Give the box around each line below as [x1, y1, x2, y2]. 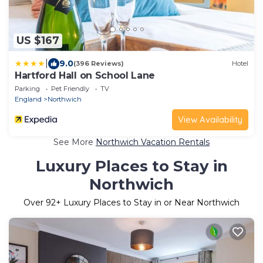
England [15, 95, 42, 103]
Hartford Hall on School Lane [15, 69, 156, 81]
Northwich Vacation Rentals [96, 136, 210, 147]
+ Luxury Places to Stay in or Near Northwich [56, 197, 240, 208]
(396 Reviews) [73, 59, 124, 68]
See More [53, 136, 96, 147]
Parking [15, 84, 40, 93]
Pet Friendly [51, 84, 89, 93]
